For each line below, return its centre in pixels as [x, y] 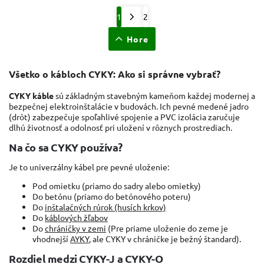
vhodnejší [51, 238]
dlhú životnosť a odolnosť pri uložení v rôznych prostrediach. [121, 127]
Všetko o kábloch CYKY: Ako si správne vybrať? [115, 74]
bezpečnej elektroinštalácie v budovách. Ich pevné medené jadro [129, 106]
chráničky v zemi [75, 228]
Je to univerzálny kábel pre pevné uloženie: [89, 166]
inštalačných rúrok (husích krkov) [105, 207]
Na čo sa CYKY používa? [66, 147]
